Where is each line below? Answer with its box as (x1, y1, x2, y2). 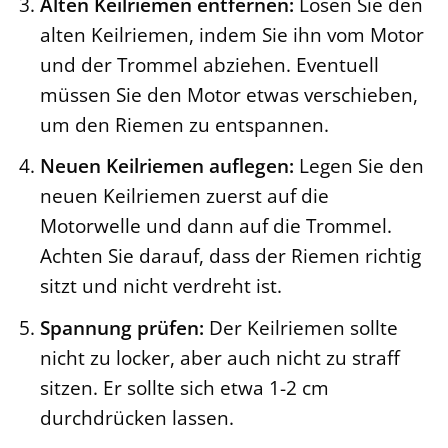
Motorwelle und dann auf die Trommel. (39, 212, 392, 240)
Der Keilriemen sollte (203, 313, 398, 341)
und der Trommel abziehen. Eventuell (39, 50, 379, 78)
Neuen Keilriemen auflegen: (39, 152, 294, 180)
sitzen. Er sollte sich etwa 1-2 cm (39, 373, 329, 401)
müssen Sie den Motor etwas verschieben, (39, 80, 418, 108)
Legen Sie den (293, 152, 424, 180)
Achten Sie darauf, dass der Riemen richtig (39, 242, 421, 270)
